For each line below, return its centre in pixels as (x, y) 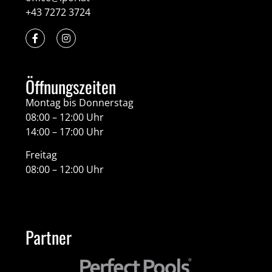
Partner (49, 237)
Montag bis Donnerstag (80, 102)
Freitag (42, 155)
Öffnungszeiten (71, 86)
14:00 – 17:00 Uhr (65, 131)
